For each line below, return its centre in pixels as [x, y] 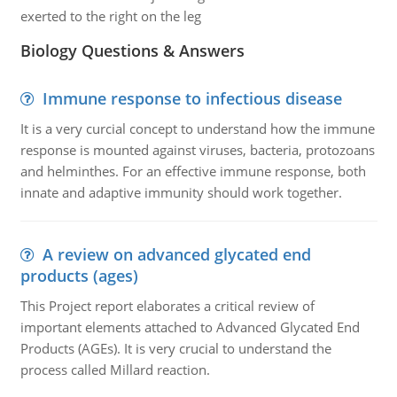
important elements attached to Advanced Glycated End [190, 327]
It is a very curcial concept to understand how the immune [197, 128]
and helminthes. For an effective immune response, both [193, 171]
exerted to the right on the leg [110, 16]
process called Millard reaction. [115, 370]
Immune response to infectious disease [192, 98]
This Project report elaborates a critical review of [167, 306]
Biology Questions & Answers [132, 51]
